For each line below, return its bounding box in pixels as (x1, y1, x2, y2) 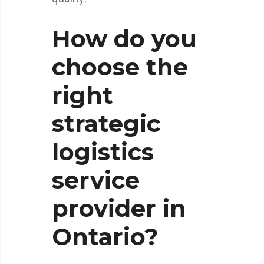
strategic (52, 108, 160, 138)
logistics (52, 137, 154, 166)
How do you (52, 24, 197, 53)
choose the (52, 52, 188, 81)
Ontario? (52, 222, 158, 251)
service (52, 165, 140, 194)
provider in (52, 193, 186, 223)
